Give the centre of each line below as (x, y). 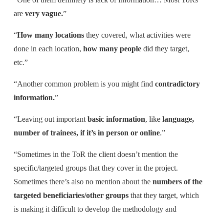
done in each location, (48, 49)
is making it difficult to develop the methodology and (95, 209)
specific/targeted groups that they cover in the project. (96, 168)
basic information (116, 119)
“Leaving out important (51, 119)
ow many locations (54, 35)
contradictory (177, 84)
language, (178, 119)
